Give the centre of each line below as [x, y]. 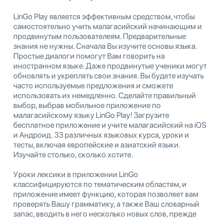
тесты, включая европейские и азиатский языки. [97, 145]
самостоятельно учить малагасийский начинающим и [108, 26]
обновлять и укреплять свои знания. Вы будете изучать [109, 75]
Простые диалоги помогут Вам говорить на [89, 56]
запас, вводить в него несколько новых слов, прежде [105, 214]
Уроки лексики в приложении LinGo [76, 174]
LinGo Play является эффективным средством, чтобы [104, 16]
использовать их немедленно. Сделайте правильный [105, 95]
